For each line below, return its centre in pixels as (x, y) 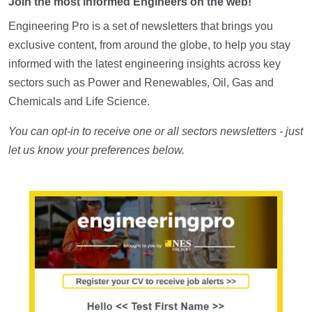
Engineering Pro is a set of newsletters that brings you (141, 26)
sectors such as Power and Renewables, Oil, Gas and (141, 83)
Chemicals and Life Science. (79, 102)
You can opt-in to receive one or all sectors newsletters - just (156, 132)
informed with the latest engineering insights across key (145, 64)
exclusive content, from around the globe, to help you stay (149, 45)
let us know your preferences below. (98, 150)
